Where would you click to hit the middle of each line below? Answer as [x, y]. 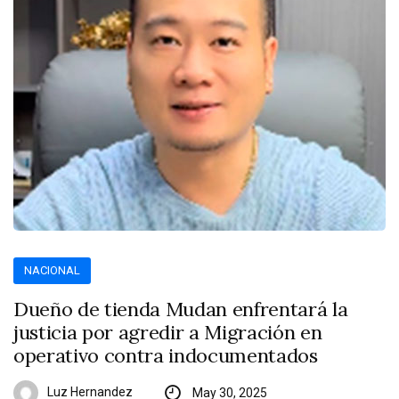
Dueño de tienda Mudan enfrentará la [181, 309]
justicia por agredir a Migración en [168, 333]
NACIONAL [53, 271]
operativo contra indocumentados [166, 356]
